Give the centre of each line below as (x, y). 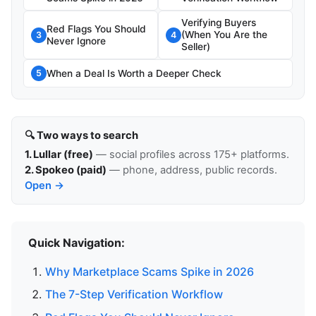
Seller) (196, 47)
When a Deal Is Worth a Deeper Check (134, 73)
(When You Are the (224, 35)
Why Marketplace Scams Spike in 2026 (150, 271)
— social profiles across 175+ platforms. (191, 155)
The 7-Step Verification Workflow (134, 294)
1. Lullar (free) (59, 155)
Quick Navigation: (77, 242)
